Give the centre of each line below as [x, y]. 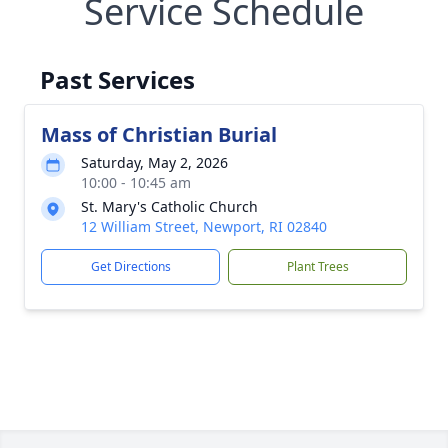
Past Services [117, 79]
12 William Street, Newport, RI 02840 [204, 226]
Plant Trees [317, 266]
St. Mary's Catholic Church [169, 206]
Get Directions [130, 266]
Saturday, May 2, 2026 [154, 162]
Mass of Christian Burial [159, 134]
